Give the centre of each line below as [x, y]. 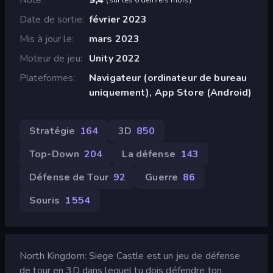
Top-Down [55, 154]
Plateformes [47, 78]
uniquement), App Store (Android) [170, 92]
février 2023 [118, 19]
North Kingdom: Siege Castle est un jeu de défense [130, 256]
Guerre [162, 177]
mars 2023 [114, 39]
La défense [149, 154]
